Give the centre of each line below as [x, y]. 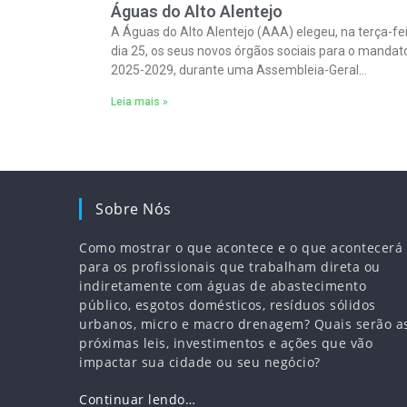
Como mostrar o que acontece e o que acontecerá [241, 248]
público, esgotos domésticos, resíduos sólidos [228, 305]
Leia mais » [139, 102]
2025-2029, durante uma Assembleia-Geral [235, 70]
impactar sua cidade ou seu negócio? [200, 362]
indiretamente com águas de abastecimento [223, 286]
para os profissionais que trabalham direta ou [230, 267]
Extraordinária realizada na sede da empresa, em [252, 89]
